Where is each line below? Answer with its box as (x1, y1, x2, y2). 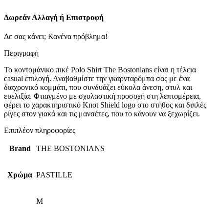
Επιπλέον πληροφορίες (4, 126, 75, 135)
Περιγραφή (4, 49, 39, 58)
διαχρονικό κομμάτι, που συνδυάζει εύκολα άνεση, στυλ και (4, 83, 192, 92)
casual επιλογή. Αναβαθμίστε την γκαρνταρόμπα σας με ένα (4, 74, 190, 83)
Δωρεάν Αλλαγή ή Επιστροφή (4, 13, 104, 22)
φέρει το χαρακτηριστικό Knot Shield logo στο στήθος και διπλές (4, 101, 206, 109)
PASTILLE (36, 171, 72, 179)
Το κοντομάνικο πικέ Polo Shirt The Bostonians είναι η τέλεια (4, 66, 196, 74)
